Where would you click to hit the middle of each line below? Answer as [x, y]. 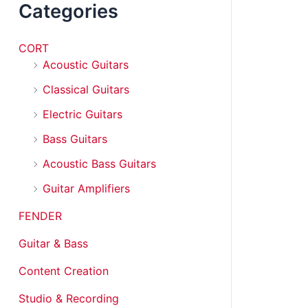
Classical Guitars [86, 89]
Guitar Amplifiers [86, 188]
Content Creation [64, 271]
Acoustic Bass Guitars [99, 163]
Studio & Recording [69, 298]
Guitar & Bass [53, 243]
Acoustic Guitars [86, 64]
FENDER [40, 216]
